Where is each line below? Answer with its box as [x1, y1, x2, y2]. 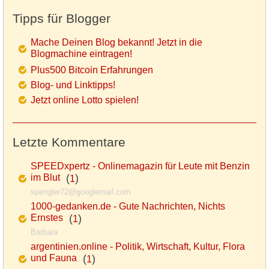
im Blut [31, 172, 60, 185]
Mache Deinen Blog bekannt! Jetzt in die [31, 37, 202, 48]
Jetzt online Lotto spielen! [31, 95, 139, 106]
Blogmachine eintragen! [31, 49, 132, 61]
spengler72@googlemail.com [31, 187, 131, 197]
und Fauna [31, 253, 77, 265]
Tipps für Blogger [13, 11, 110, 26]
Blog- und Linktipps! [31, 80, 115, 91]
